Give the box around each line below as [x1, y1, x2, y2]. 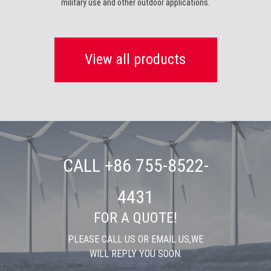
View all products [84, 51, 186, 68]
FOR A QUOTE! [94, 209, 177, 226]
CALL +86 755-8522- [62, 155, 209, 176]
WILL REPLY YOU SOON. [89, 248, 182, 260]
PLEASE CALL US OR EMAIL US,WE [68, 233, 203, 245]
